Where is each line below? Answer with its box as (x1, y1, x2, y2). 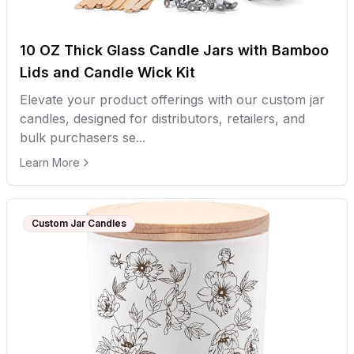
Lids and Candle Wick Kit (20, 64, 195, 81)
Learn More (20, 156, 80, 169)
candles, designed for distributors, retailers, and (20, 111, 305, 126)
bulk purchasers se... (20, 130, 145, 145)
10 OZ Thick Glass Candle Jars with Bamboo (20, 42, 329, 58)
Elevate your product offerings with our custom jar (20, 92, 325, 107)
